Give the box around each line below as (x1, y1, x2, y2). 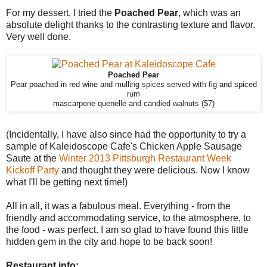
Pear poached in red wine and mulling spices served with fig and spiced (10, 80, 257, 89)
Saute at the (6, 153, 59, 164)
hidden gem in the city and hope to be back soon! (6, 237, 212, 247)
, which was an (178, 8, 241, 18)
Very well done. (6, 32, 71, 42)
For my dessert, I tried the (6, 8, 114, 18)
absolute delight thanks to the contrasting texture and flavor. (6, 20, 255, 30)
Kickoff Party (6, 165, 59, 176)
